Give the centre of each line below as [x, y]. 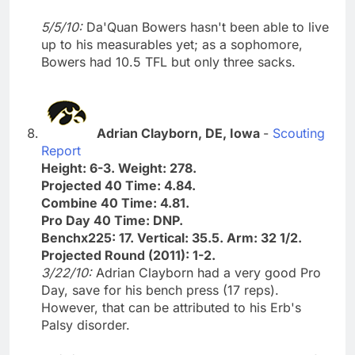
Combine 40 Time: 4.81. [115, 202]
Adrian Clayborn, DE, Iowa [180, 133]
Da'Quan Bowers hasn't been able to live [208, 27]
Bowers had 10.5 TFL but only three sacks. [168, 61]
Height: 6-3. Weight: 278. [119, 168]
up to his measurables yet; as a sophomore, [172, 44]
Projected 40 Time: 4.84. [118, 185]
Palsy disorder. [86, 324]
